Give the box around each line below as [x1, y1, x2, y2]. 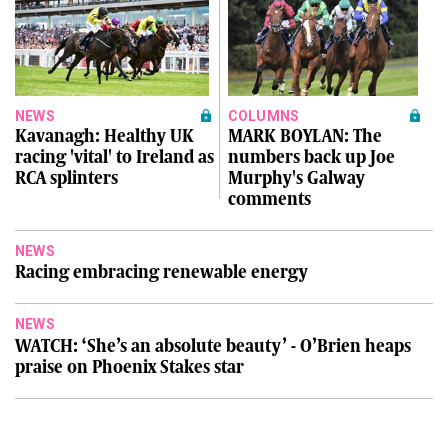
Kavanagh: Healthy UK [15, 126, 194, 147]
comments [227, 189, 311, 210]
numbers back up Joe [227, 147, 395, 168]
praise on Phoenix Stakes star [15, 356, 244, 377]
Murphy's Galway [227, 168, 365, 189]
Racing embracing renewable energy [15, 262, 308, 283]
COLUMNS [227, 108, 300, 125]
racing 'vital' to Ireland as [15, 147, 214, 168]
